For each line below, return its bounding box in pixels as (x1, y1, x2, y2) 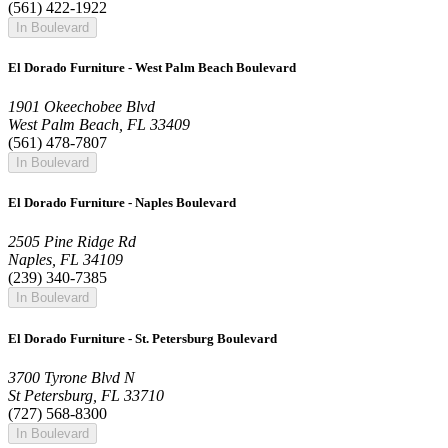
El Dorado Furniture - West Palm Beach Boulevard (8, 59, 296, 75)
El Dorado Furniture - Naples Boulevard (8, 195, 236, 211)
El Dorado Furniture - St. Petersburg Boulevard (8, 330, 277, 346)
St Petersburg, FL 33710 (8, 386, 164, 404)
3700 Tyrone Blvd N (8, 368, 135, 386)
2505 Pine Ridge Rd (8, 233, 136, 251)
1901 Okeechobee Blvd (8, 98, 155, 116)
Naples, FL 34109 (8, 251, 123, 269)
